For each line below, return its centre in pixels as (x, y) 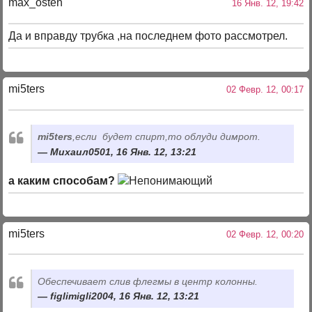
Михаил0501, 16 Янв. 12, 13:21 (124, 151)
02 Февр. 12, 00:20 (262, 235)
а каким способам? (62, 180)
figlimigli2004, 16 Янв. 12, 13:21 (125, 296)
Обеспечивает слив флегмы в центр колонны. (148, 281)
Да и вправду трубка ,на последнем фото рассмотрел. (148, 36)
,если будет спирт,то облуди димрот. (167, 136)
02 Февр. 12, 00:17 (262, 90)
